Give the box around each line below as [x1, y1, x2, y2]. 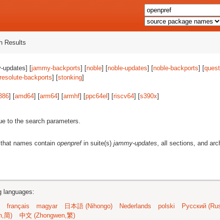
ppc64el [85, 92, 108, 100]
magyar [36, 202, 57, 210]
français [7, 202, 29, 210]
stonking [58, 74, 82, 81]
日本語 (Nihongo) [64, 202, 112, 210]
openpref [57, 139, 82, 147]
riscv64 [113, 92, 134, 100]
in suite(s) [82, 139, 113, 147]
